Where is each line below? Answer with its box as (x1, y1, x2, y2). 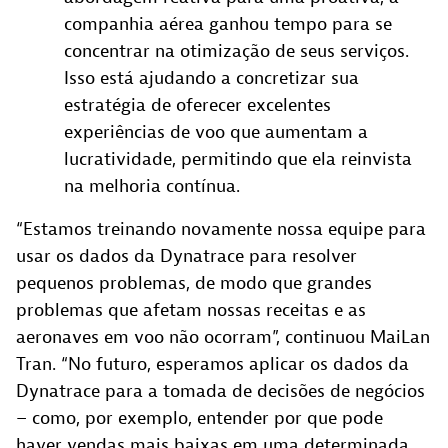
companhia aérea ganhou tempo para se (64, 12, 392, 36)
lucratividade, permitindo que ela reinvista (64, 147, 412, 171)
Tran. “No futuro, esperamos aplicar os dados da (16, 352, 409, 376)
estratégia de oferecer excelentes (64, 93, 331, 117)
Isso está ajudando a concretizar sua (64, 66, 359, 90)
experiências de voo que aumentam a (64, 120, 368, 144)
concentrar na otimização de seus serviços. (64, 39, 409, 63)
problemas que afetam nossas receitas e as (16, 298, 366, 322)
